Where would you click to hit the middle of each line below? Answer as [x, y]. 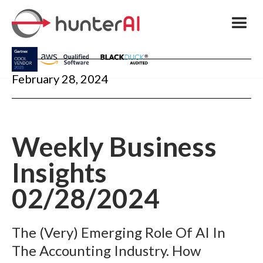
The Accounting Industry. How [106, 250]
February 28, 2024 [60, 79]
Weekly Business [114, 146]
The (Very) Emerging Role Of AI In [119, 232]
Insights [59, 172]
